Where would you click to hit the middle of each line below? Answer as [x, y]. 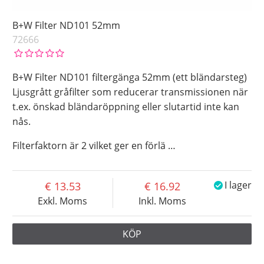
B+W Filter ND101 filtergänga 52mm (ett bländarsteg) [130, 77]
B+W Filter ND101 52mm [67, 26]
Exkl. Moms [63, 201]
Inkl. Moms [163, 201]
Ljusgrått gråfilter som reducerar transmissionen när [131, 92]
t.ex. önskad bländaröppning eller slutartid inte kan [126, 107]
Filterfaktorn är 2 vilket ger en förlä [90, 146]
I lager [238, 185]
